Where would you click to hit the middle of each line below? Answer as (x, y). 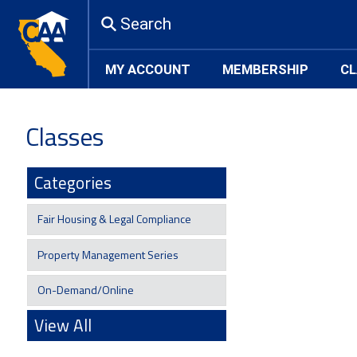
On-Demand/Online (84, 290)
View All (63, 325)
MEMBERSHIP (265, 69)
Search (145, 24)
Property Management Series (106, 254)
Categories (73, 182)
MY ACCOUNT (148, 69)
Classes (64, 136)
